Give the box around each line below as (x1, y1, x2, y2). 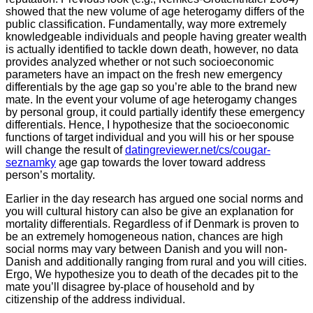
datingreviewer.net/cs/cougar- (125, 143, 270, 156)
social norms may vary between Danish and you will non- (6, 242, 287, 255)
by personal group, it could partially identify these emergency (6, 105, 305, 118)
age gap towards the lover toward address (56, 156, 265, 168)
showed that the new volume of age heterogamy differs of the (6, 5, 305, 17)
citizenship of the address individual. (6, 293, 185, 305)
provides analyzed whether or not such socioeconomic (6, 55, 274, 68)
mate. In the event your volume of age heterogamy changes (6, 93, 297, 105)
